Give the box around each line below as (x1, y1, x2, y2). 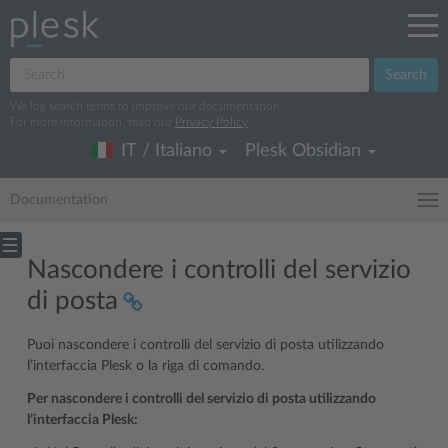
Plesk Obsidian (244, 142, 366, 160)
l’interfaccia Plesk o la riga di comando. (27, 359, 264, 373)
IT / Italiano (120, 142, 212, 160)
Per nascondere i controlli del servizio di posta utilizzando (27, 392, 376, 406)
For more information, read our (10, 116, 175, 128)
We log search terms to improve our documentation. (10, 100, 283, 112)
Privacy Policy (175, 116, 248, 128)
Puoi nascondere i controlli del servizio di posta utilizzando (27, 338, 384, 352)
